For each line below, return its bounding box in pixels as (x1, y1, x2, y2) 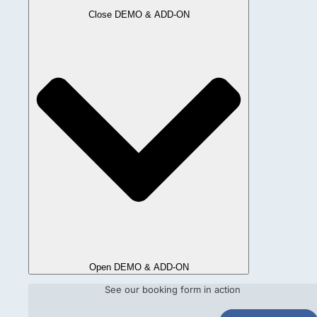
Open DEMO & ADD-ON (88, 261, 189, 272)
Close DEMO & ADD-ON (88, 9, 190, 21)
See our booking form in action (105, 283, 241, 295)
